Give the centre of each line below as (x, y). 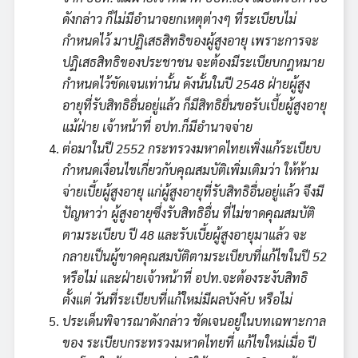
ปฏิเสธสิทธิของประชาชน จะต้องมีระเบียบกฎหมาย (193, 62)
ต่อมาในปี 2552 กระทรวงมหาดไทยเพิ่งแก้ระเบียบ (191, 148)
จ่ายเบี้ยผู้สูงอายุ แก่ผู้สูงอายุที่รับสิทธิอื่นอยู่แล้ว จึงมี (193, 191)
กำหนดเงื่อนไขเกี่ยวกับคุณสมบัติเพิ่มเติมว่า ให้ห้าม (191, 169)
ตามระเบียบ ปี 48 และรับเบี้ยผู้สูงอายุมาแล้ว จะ (185, 234)
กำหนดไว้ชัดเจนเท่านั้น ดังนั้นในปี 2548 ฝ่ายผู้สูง (186, 83)
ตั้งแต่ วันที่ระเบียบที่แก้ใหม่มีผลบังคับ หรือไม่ (177, 299)
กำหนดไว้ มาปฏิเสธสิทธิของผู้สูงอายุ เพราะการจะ (191, 40)
